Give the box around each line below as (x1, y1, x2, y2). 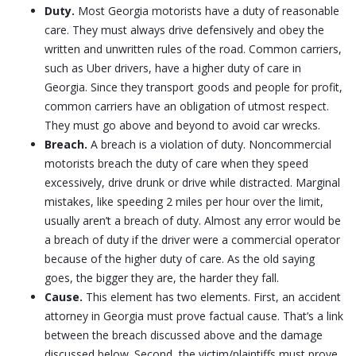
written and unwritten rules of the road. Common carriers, (44, 41, 342, 57)
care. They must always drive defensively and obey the (44, 22, 324, 38)
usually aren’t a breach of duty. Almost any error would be (44, 213, 341, 229)
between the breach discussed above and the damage (44, 327, 323, 343)
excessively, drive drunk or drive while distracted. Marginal (44, 175, 340, 191)
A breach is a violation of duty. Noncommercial (87, 137, 331, 153)
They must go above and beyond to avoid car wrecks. (44, 118, 320, 133)
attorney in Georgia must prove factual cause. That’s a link (44, 308, 343, 324)
